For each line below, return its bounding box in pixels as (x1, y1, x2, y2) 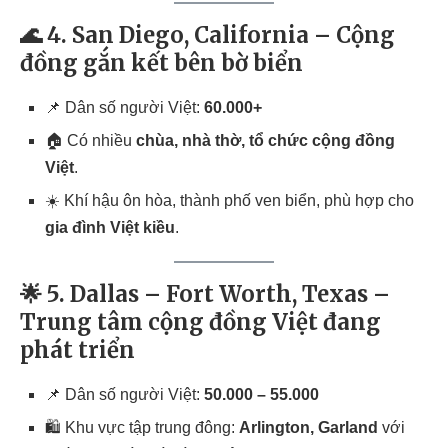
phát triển (20, 336, 135, 364)
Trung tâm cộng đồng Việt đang (20, 308, 381, 336)
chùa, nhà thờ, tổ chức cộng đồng (136, 132, 395, 149)
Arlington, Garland (239, 419, 378, 436)
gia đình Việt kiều (45, 219, 175, 236)
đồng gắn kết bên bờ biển (20, 49, 303, 77)
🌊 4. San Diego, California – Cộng (20, 21, 395, 49)
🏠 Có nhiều (45, 132, 136, 149)
